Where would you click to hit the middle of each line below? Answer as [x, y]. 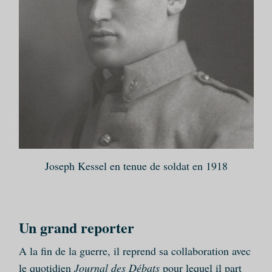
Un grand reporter [76, 228]
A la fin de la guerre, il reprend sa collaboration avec [134, 251]
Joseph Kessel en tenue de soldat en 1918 [136, 166]
